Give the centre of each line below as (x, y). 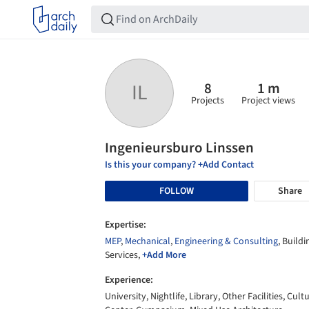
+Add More (164, 255)
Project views (268, 100)
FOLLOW (177, 191)
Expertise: (126, 225)
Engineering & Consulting (226, 241)
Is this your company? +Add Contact (179, 165)
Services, (123, 255)
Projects (208, 100)
